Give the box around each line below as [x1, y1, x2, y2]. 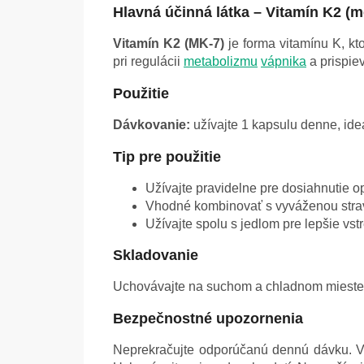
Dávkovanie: [113, 118, 190, 132]
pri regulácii [113, 54, 184, 69]
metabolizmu [184, 54, 258, 69]
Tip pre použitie [113, 149, 221, 166]
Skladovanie [113, 247, 198, 264]
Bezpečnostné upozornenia [113, 310, 303, 327]
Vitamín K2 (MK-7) [113, 37, 224, 51]
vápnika [261, 54, 306, 69]
